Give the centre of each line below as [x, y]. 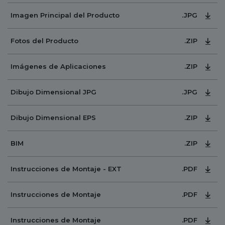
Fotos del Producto [44, 41]
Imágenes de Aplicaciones [58, 67]
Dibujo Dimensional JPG [53, 92]
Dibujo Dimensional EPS [53, 118]
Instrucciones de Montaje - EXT [66, 169]
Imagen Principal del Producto [65, 15]
